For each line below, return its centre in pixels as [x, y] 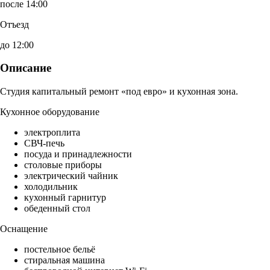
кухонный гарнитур [65, 198]
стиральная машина [64, 260]
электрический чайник [71, 176]
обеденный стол [57, 209]
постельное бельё [60, 250]
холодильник [51, 187]
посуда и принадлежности [78, 154]
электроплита [52, 133]
